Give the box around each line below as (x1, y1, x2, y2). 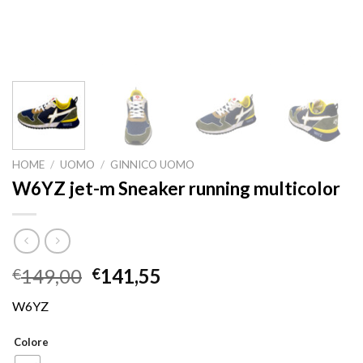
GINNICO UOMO (110, 157, 195, 171)
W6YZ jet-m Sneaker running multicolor (12, 177, 340, 199)
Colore (14, 335, 49, 349)
